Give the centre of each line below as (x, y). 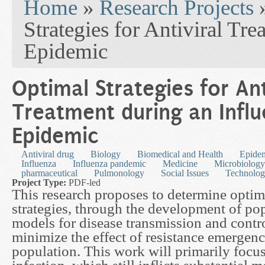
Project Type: (40, 183)
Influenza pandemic (109, 164)
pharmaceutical (49, 173)
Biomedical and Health (180, 154)
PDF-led (85, 183)
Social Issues (185, 173)
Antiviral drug (48, 154)
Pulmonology (119, 173)
